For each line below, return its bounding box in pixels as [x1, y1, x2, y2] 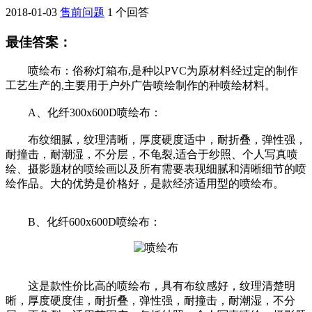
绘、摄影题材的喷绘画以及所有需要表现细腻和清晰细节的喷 [6, 163, 306, 175]
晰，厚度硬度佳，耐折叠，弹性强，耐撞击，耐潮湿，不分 [6, 295, 295, 307]
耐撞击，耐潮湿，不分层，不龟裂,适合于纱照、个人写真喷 [6, 148, 298, 161]
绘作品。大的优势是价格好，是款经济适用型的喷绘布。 [6, 178, 284, 190]
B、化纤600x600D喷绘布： [6, 216, 161, 228]
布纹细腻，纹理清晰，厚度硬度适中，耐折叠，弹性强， [6, 134, 306, 146]
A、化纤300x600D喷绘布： [6, 107, 162, 119]
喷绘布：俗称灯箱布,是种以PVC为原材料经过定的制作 [6, 65, 298, 77]
